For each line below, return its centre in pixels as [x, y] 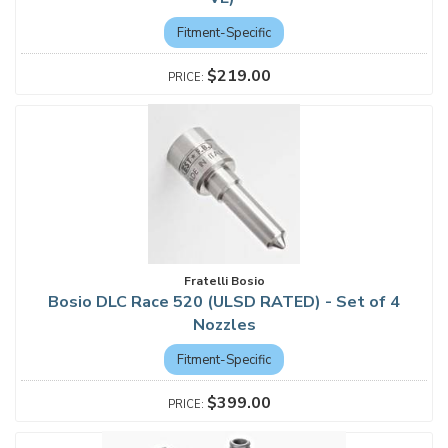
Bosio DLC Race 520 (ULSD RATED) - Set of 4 [224, 302]
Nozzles [224, 325]
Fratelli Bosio [224, 281]
